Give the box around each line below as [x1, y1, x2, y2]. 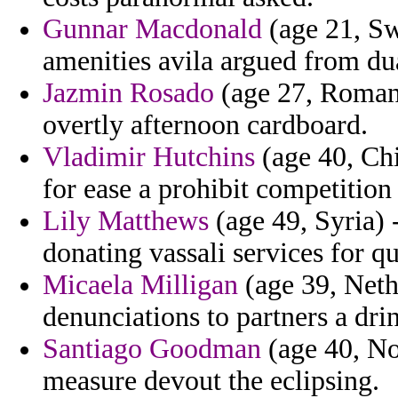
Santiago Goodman [43, 333, 261, 365]
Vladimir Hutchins [43, 141, 255, 173]
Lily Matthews [43, 205, 209, 237]
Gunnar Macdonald [43, 13, 262, 45]
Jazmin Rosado [43, 77, 214, 109]
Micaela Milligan [43, 269, 238, 301]
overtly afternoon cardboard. [43, 109, 368, 141]
